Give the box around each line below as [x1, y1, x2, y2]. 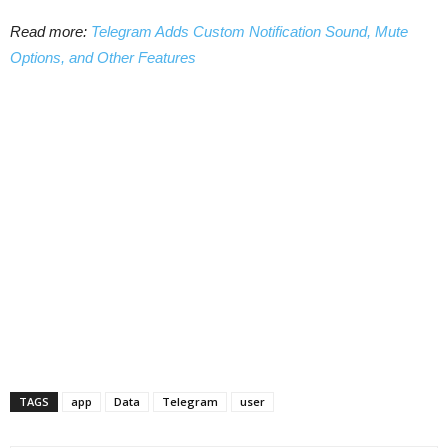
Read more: [10, 22, 91, 40]
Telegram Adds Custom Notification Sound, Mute [91, 22, 408, 40]
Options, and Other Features [10, 48, 196, 66]
